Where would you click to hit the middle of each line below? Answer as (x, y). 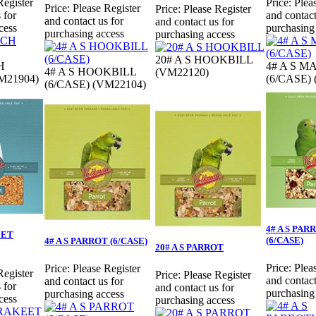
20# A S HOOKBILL (204, 60)
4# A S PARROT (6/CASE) (96, 241)
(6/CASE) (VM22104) (95, 85)
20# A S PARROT (189, 248)
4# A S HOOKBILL (90, 72)
